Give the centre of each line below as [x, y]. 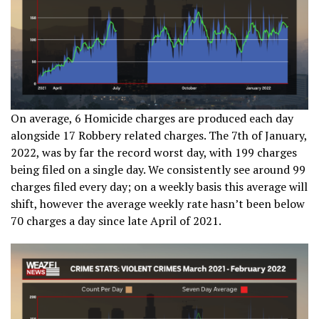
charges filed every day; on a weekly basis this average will [159, 186]
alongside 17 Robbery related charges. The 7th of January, [159, 135]
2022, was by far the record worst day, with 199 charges [154, 152]
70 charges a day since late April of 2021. [116, 220]
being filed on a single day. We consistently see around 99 [158, 169]
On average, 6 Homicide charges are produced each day [152, 118]
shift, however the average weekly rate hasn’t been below [158, 203]
